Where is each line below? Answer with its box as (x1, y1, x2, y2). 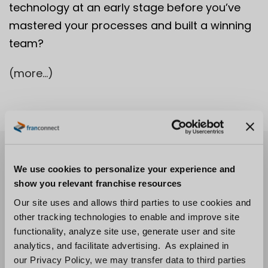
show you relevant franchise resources (14, 178, 182, 188)
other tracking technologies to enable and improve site (14, 211, 239, 222)
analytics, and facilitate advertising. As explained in (14, 240, 229, 251)
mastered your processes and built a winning (9, 17, 251, 33)
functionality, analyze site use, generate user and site (14, 226, 236, 236)
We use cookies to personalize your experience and (14, 163, 236, 174)
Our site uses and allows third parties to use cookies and (14, 197, 251, 208)
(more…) (9, 65, 53, 81)
